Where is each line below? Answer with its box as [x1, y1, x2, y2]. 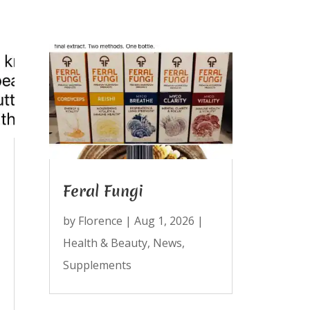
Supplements [62, 257, 131, 273]
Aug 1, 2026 [134, 212, 194, 228]
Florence [77, 212, 122, 228]
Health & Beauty [62, 235, 147, 250]
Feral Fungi [62, 180, 143, 201]
